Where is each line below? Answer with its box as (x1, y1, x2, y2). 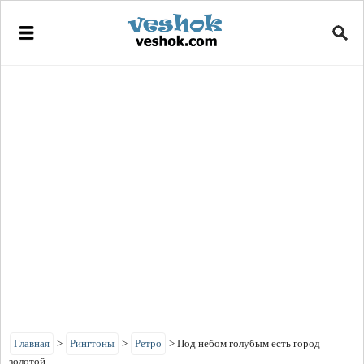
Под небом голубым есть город (177, 337, 320, 349)
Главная (14, 337, 50, 349)
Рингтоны (70, 337, 115, 349)
